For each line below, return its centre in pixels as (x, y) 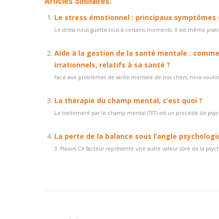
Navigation (71, 201)
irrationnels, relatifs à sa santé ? (112, 65)
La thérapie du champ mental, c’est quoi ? (128, 100)
